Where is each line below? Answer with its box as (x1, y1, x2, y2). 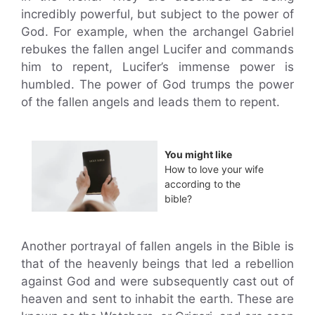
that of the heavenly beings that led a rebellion (21, 256, 294, 271)
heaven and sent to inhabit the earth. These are (21, 291, 294, 306)
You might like (165, 148, 232, 160)
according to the (165, 177, 240, 190)
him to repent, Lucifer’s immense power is (21, 60, 294, 74)
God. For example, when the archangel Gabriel (21, 25, 294, 39)
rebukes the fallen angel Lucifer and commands (21, 42, 294, 56)
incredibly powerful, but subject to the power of (21, 7, 294, 21)
